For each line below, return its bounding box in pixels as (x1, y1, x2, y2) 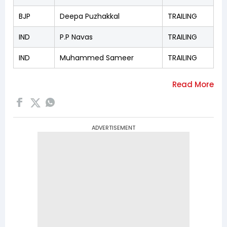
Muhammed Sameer (60, 53, 134, 63)
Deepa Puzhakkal (60, 11, 120, 22)
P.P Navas (60, 32, 93, 43)
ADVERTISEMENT (92, 124, 135, 132)
